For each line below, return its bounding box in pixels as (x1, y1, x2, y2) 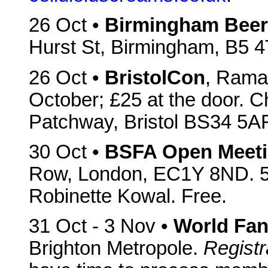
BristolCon (105, 66, 205, 89)
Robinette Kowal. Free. (29, 185, 227, 207)
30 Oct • (29, 141, 105, 163)
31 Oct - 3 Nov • (29, 215, 173, 237)
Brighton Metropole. (29, 237, 203, 260)
